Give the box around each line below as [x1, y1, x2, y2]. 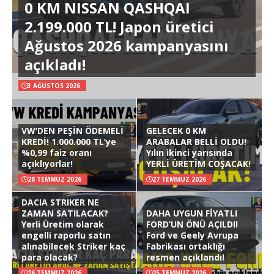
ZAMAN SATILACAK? [21, 207, 108, 219]
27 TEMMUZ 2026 [152, 174, 206, 183]
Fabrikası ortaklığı [146, 240, 225, 252]
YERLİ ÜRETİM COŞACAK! [146, 157, 251, 169]
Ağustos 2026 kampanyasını [24, 35, 229, 56]
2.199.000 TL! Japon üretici [24, 16, 214, 37]
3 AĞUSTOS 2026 [28, 81, 80, 90]
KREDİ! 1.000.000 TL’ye [21, 135, 116, 147]
